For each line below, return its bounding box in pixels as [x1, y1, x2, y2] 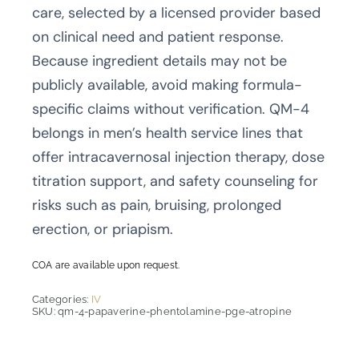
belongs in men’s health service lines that [31, 123, 303, 143]
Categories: [31, 292, 91, 305]
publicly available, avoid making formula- [31, 75, 302, 95]
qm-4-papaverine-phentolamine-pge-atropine [58, 305, 292, 317]
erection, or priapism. [31, 219, 173, 239]
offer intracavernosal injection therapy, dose [31, 147, 325, 167]
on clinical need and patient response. [31, 26, 284, 46]
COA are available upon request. [31, 259, 180, 271]
